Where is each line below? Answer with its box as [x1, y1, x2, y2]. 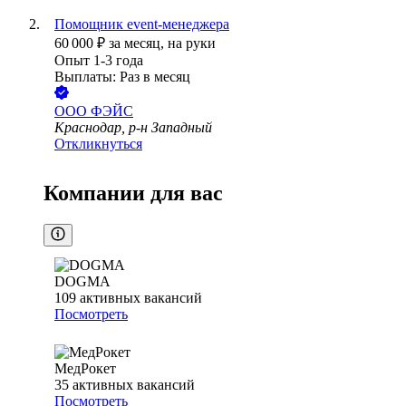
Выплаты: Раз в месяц [54, 69, 190, 85]
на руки [168, 35, 216, 52]
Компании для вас [43, 181, 223, 206]
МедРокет [54, 361, 116, 377]
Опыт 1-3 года [54, 53, 143, 69]
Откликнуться [54, 136, 142, 152]
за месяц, [109, 35, 168, 52]
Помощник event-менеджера [54, 16, 229, 33]
